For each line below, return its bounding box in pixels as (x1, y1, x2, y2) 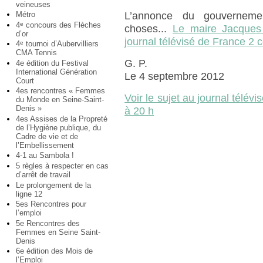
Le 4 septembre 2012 (124, 70, 225, 83)
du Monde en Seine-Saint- (16, 95, 104, 104)
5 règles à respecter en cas (16, 161, 109, 171)
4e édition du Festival (16, 58, 89, 68)
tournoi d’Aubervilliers (23, 39, 99, 49)
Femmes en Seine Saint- (16, 227, 100, 237)
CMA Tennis (16, 48, 57, 58)
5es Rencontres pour (16, 200, 86, 209)
